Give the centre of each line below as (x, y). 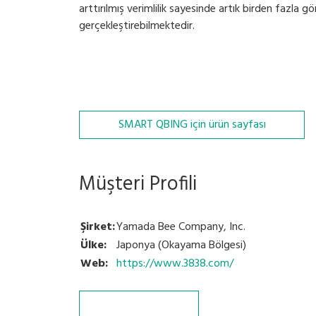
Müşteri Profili (138, 184)
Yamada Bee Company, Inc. (181, 227)
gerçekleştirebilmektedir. (137, 26)
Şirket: (98, 227)
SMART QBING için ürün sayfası (192, 125)
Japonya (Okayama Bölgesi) (181, 245)
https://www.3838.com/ (175, 264)
